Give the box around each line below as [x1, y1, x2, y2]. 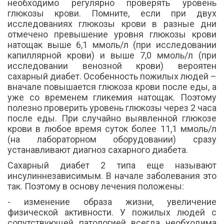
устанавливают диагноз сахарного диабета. [7, 144, 188, 155]
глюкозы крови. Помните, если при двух [7, 8, 216, 19]
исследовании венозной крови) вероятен [7, 60, 216, 71]
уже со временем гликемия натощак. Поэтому [7, 92, 216, 103]
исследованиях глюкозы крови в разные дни [7, 18, 216, 29]
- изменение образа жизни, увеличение [7, 196, 216, 207]
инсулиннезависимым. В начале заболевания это [7, 170, 216, 181]
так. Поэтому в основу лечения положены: [7, 181, 184, 192]
